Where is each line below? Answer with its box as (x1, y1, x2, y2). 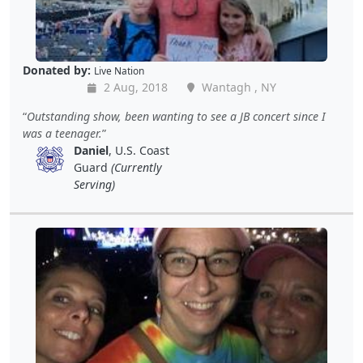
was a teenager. (23, 126, 102, 142)
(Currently (111, 160, 162, 176)
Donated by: (23, 62, 91, 79)
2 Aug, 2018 (100, 79, 168, 96)
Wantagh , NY (198, 79, 276, 96)
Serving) (74, 177, 115, 193)
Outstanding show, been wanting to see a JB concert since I (27, 109, 326, 125)
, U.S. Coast (109, 143, 169, 159)
